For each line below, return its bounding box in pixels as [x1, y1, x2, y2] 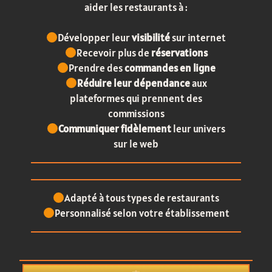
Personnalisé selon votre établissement [54, 206, 229, 220]
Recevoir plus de [76, 46, 151, 59]
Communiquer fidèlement [58, 121, 172, 135]
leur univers [171, 121, 226, 135]
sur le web [114, 137, 158, 151]
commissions [107, 106, 165, 120]
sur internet [172, 30, 226, 44]
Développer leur [58, 30, 132, 44]
